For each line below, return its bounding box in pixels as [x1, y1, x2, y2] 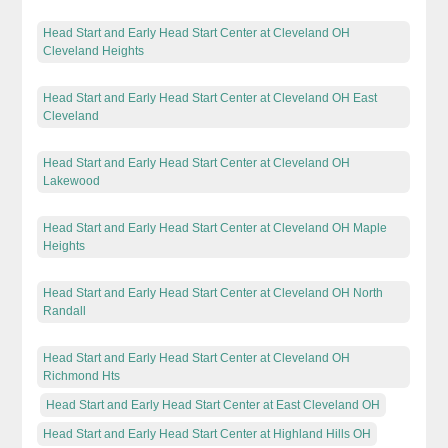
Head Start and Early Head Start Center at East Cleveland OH [46, 397, 381, 412]
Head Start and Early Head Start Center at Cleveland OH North [43, 285, 384, 300]
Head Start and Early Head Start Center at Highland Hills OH [43, 426, 372, 441]
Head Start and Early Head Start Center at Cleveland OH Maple [43, 220, 388, 235]
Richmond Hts [43, 368, 121, 383]
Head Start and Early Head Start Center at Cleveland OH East [43, 90, 378, 105]
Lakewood [43, 173, 101, 188]
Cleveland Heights [43, 43, 145, 58]
